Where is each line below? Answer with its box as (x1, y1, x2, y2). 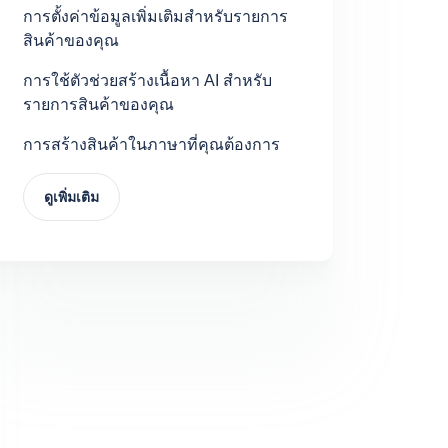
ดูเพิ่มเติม (43, 189, 99, 205)
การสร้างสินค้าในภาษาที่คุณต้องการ (22, 136, 280, 153)
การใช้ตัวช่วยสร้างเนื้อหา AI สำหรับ (22, 72, 272, 89)
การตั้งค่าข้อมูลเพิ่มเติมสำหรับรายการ (22, 8, 288, 25)
